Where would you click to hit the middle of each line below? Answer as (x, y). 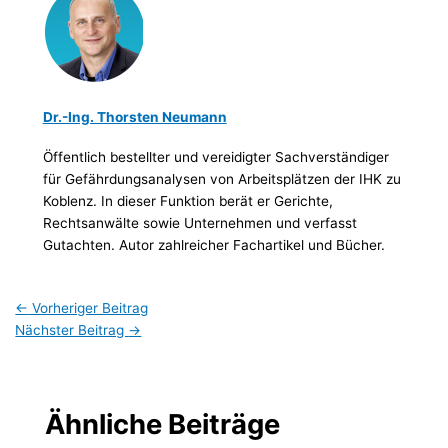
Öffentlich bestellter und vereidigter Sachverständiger (215, 157)
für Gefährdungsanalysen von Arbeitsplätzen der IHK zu (221, 179)
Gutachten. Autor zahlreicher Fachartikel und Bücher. (213, 245)
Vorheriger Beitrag (88, 308)
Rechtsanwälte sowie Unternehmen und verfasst (199, 223)
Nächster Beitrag (72, 330)
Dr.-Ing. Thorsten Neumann (134, 116)
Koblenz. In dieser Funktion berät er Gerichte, (187, 201)
